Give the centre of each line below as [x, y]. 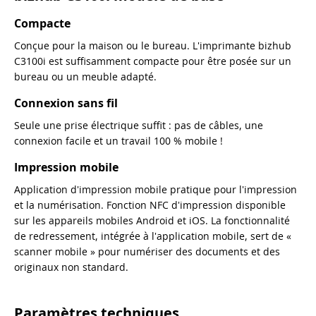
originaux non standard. [71, 267]
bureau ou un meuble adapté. [85, 76]
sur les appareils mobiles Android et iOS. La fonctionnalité [152, 220]
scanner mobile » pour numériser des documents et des [147, 251]
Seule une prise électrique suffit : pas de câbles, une [139, 125]
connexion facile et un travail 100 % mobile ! [119, 140]
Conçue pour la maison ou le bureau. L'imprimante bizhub [153, 45]
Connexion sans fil [66, 103]
